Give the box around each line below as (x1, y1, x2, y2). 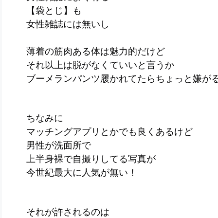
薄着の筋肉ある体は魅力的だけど (26, 45, 165, 57)
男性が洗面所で (26, 139, 91, 151)
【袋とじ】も (26, 4, 82, 17)
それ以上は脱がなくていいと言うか (26, 58, 174, 71)
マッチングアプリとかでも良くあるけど (26, 125, 193, 138)
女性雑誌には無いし (26, 18, 109, 30)
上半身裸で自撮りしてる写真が (26, 152, 156, 165)
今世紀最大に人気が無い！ (26, 166, 146, 179)
